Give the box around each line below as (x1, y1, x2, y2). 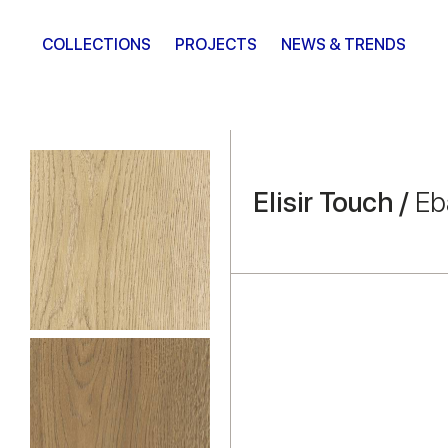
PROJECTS (175, 35, 257, 54)
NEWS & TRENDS (281, 35, 406, 54)
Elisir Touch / (252, 185, 415, 220)
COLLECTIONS (42, 35, 151, 54)
